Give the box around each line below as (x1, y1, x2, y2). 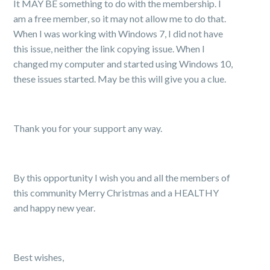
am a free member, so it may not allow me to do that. (13, 13, 227, 24)
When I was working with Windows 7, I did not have (13, 28, 224, 39)
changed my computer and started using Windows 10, (13, 58, 233, 69)
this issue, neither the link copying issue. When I (13, 43, 206, 54)
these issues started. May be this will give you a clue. (13, 73, 227, 84)
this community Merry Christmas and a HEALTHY (13, 187, 219, 198)
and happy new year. (13, 202, 96, 213)
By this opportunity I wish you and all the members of (13, 172, 231, 183)
